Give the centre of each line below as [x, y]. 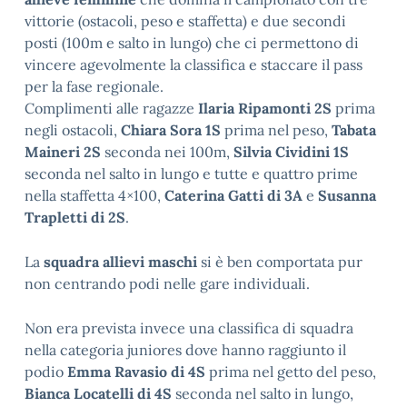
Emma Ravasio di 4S [136, 372]
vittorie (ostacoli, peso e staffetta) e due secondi [185, 21]
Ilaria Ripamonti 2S [263, 108]
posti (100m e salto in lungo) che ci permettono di [192, 43]
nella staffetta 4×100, [94, 195]
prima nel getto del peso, [291, 372]
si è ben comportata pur [280, 262]
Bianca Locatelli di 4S [98, 393]
